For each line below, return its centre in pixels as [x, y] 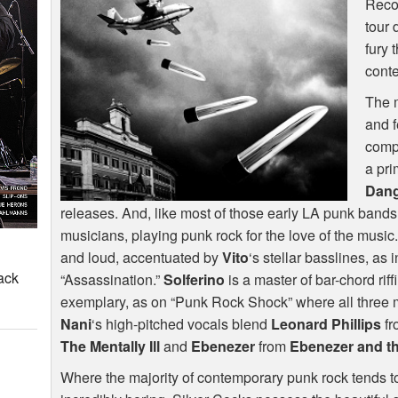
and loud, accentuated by [142, 258]
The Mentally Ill [111, 346]
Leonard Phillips [326, 324]
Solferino [195, 280]
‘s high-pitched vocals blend [182, 324]
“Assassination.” [112, 280]
